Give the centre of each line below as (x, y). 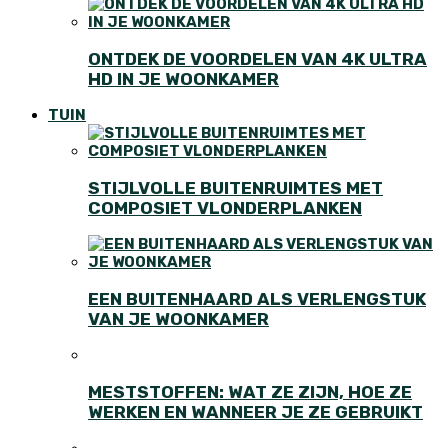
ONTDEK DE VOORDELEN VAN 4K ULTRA (257, 58)
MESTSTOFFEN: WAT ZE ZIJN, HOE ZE (250, 391)
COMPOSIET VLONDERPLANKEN (225, 207)
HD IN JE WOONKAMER (183, 78)
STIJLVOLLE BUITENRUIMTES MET (235, 187)
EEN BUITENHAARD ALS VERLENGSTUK (257, 298)
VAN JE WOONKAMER (178, 318)
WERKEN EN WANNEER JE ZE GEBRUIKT (255, 411)
